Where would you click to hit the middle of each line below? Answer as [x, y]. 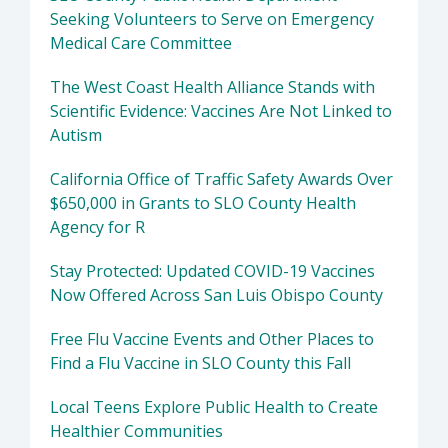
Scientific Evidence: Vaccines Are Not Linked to [221, 111]
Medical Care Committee [141, 43]
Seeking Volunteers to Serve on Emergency [212, 19]
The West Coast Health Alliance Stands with [212, 87]
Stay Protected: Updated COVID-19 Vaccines [212, 271]
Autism [76, 135]
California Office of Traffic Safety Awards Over [221, 179]
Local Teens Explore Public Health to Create [214, 407]
